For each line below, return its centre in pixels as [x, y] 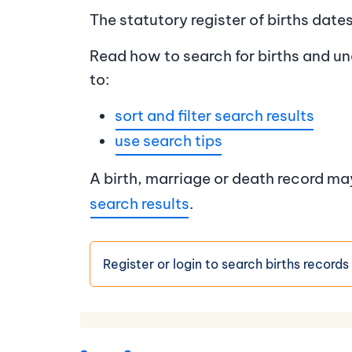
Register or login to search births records [226, 264]
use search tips [169, 141]
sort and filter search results [214, 116]
